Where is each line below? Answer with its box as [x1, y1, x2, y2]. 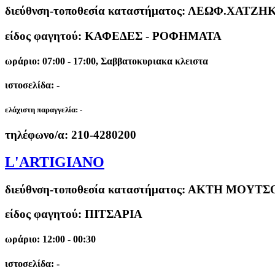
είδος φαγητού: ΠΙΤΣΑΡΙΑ [5, 207, 142, 221]
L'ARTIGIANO [5, 153, 104, 170]
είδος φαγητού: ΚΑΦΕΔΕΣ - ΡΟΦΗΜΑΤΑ [5, 29, 222, 42]
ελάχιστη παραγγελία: [5, 104, 80, 114]
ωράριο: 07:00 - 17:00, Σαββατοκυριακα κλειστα [5, 56, 208, 67]
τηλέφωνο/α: [5, 128, 71, 141]
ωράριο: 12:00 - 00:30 [5, 234, 96, 245]
